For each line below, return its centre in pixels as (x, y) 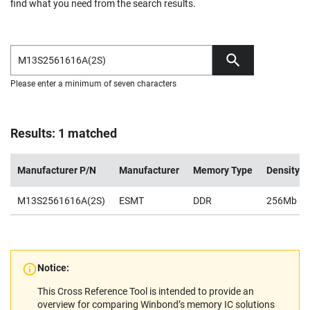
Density (283, 170)
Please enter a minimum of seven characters (93, 84)
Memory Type (223, 170)
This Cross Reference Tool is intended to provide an (146, 291)
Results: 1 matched (64, 133)
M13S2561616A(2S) (61, 201)
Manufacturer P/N (57, 170)
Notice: (53, 268)
